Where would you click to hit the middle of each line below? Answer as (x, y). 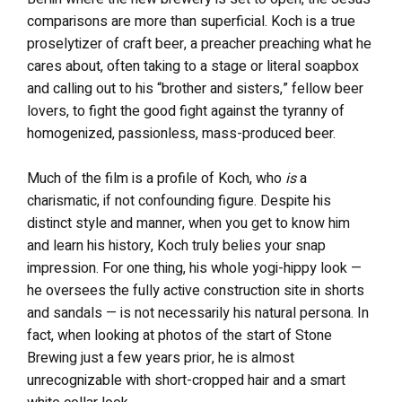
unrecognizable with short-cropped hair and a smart (186, 380)
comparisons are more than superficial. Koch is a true (191, 21)
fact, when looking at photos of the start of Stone (179, 335)
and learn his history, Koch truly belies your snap (176, 245)
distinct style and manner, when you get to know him (188, 223)
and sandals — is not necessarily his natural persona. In (198, 313)
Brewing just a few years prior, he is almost (161, 358)
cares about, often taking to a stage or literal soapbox (193, 66)
